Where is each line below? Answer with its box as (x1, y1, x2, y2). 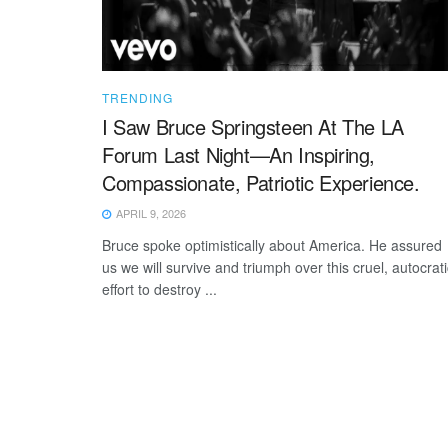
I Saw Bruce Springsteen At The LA (102, 111, 404, 141)
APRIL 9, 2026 (113, 204, 186, 221)
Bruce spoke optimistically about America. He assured (102, 234, 442, 255)
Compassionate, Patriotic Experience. (102, 167, 420, 197)
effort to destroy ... (102, 278, 217, 299)
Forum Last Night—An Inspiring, (102, 139, 376, 169)
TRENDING (102, 88, 173, 106)
